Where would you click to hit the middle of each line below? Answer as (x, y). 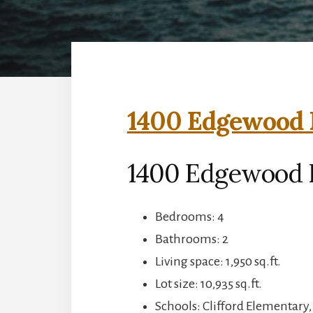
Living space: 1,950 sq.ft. (218, 261)
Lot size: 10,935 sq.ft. (209, 283)
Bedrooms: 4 (190, 216)
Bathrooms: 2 (192, 239)
